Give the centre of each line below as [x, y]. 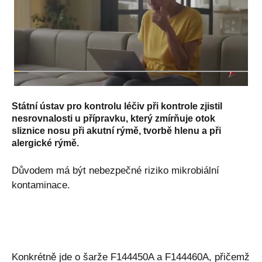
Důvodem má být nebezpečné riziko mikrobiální [116, 171]
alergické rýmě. [45, 143]
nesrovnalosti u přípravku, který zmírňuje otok [113, 119]
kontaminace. [41, 185]
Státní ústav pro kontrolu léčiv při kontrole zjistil [117, 106]
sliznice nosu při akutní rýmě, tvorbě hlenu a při [116, 131]
